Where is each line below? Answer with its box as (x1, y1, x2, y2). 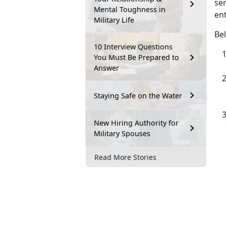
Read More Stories (94, 152, 156, 162)
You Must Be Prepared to (94, 52, 179, 63)
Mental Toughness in (94, 5, 165, 15)
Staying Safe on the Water (94, 90, 182, 100)
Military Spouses (94, 129, 150, 139)
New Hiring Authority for (94, 118, 179, 128)
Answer (94, 63, 119, 73)
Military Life (94, 15, 134, 25)
